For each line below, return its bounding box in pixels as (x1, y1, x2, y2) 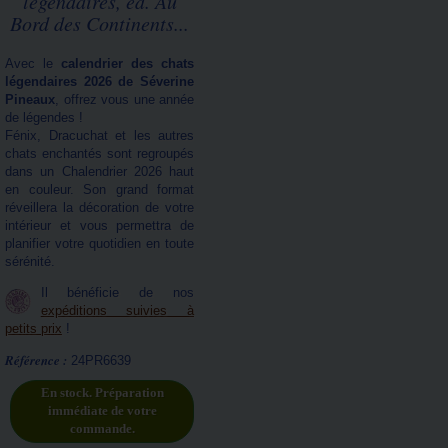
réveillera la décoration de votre (5, 200, 194, 215)
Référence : (5, 351, 67, 369)
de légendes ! (5, 110, 83, 125)
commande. (69, 421, 135, 436)
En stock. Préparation (40, 385, 164, 400)
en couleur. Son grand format (5, 182, 194, 197)
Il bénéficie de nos (40, 285, 194, 300)
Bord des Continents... (10, 10, 189, 36)
